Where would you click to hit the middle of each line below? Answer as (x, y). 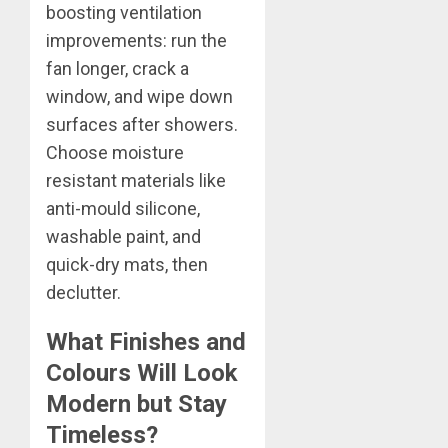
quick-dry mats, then (127, 265)
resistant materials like (136, 181)
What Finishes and (146, 342)
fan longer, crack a (117, 69)
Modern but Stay (136, 404)
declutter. (83, 293)
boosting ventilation (124, 13)
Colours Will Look (142, 373)
